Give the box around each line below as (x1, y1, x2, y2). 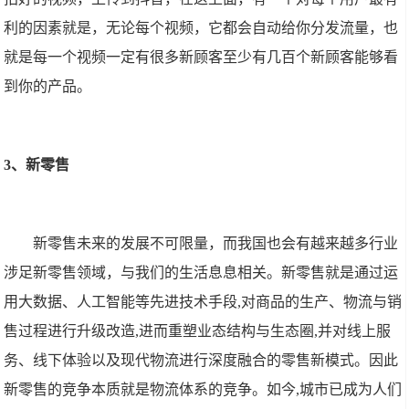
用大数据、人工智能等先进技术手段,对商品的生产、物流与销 (4, 294, 403, 309)
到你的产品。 (4, 79, 92, 94)
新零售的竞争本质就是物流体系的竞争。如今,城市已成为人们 (4, 382, 403, 397)
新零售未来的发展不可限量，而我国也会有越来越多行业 (4, 236, 399, 251)
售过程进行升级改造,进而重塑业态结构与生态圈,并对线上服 (4, 323, 392, 339)
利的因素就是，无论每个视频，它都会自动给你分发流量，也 (4, 20, 399, 36)
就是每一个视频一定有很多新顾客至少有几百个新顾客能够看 (4, 49, 399, 65)
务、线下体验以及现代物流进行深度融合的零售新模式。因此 (4, 352, 399, 368)
